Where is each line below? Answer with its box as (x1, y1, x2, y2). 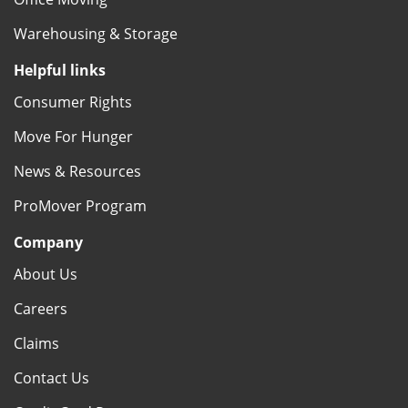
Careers (14, 298, 67, 319)
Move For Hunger (14, 126, 133, 147)
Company (14, 231, 83, 252)
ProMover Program (14, 195, 147, 216)
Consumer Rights (14, 91, 132, 112)
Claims (14, 332, 59, 353)
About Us (14, 263, 77, 284)
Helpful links (14, 59, 106, 80)
